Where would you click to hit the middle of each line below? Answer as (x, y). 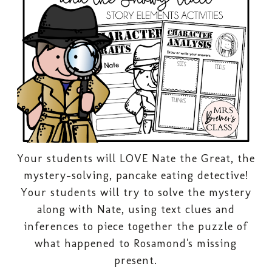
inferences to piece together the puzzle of (136, 227)
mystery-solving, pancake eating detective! (136, 176)
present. (136, 261)
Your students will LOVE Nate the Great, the (136, 159)
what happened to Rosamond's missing (136, 244)
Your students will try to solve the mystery (136, 193)
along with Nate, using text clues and (136, 210)
